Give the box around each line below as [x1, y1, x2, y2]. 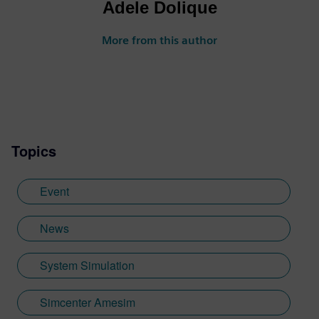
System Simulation [40, 257, 135, 273]
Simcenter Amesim [40, 294, 135, 310]
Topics [11, 140, 56, 161]
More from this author [102, 33, 217, 47]
